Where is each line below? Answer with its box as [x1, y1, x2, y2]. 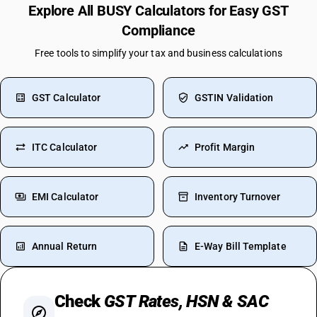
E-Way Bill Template [195, 241, 287, 252]
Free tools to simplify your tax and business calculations [35, 47, 282, 59]
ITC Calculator [32, 142, 98, 153]
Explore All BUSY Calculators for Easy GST [28, 2, 289, 19]
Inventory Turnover [195, 191, 281, 202]
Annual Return [32, 241, 98, 252]
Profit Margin [195, 142, 255, 153]
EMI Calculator [32, 191, 99, 202]
